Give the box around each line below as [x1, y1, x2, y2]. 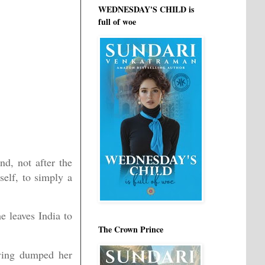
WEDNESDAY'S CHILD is [98, 3, 194, 15]
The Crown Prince [98, 223, 163, 235]
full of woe [98, 15, 136, 28]
